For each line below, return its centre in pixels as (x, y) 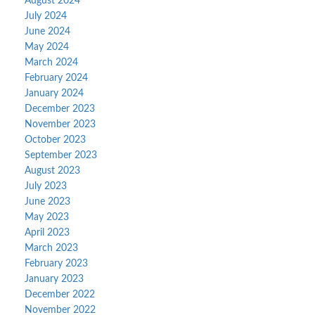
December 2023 (60, 109)
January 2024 (54, 94)
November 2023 (60, 124)
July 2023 (46, 186)
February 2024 (56, 78)
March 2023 (51, 248)
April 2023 (47, 233)
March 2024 (51, 63)
